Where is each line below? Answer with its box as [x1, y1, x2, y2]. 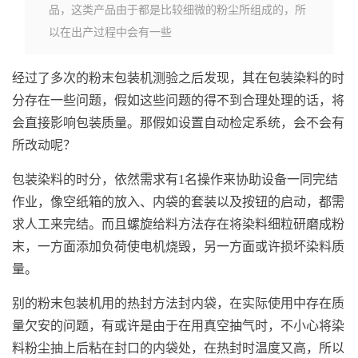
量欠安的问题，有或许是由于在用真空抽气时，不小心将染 [12, 319, 344, 332]
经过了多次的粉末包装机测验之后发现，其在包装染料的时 [12, 71, 344, 85]
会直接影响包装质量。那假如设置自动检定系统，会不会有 [12, 116, 344, 129]
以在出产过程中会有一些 [49, 23, 172, 39]
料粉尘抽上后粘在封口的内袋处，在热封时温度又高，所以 [12, 341, 344, 355]
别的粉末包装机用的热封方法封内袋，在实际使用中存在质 [12, 296, 344, 310]
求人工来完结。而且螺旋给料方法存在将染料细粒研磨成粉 [12, 217, 344, 231]
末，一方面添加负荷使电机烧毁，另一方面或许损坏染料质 [12, 240, 344, 253]
